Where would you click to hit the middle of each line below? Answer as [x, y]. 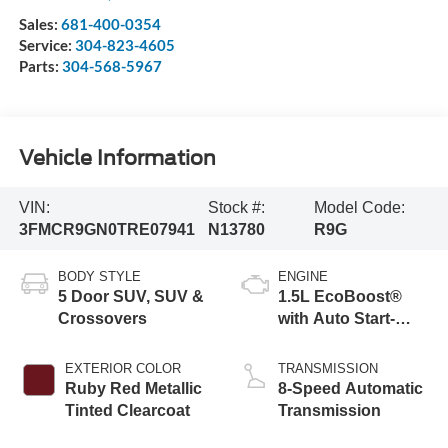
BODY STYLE [99, 277]
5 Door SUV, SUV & [130, 297]
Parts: [40, 66]
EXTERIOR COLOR [122, 369]
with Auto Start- [336, 319]
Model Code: [360, 207]
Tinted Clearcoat [127, 411]
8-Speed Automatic [350, 389]
